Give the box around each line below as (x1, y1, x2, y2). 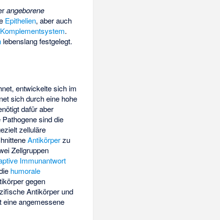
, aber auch (36, 15, 72, 26)
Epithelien (5, 15, 36, 26)
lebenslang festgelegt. (1, 35, 73, 46)
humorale (10, 165, 41, 176)
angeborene (6, 4, 45, 15)
